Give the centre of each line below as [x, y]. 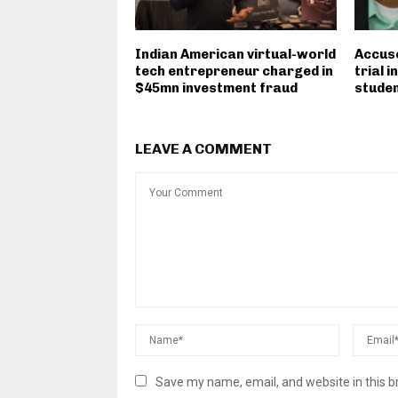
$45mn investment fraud [216, 88]
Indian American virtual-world [235, 54]
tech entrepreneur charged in [234, 71]
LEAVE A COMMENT [203, 148]
